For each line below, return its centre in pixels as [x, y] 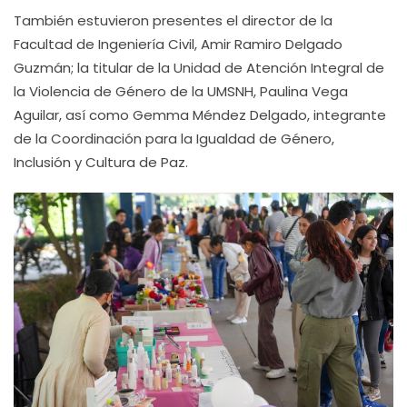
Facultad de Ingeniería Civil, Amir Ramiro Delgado [178, 44]
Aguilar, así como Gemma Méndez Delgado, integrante [200, 115]
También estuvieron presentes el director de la [173, 20]
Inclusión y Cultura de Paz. [101, 162]
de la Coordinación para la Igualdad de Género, [174, 139]
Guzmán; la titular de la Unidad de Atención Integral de [199, 68]
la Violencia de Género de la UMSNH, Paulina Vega [181, 91]
